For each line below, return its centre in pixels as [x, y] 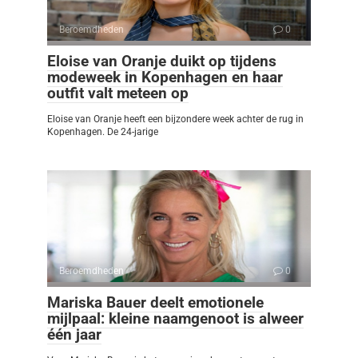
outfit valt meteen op [118, 93]
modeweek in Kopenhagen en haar [165, 77]
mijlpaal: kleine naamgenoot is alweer [175, 318]
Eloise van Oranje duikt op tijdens [162, 61]
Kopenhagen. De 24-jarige [103, 131]
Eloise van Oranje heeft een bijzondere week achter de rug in [175, 119]
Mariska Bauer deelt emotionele [155, 302]
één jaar [74, 334]
